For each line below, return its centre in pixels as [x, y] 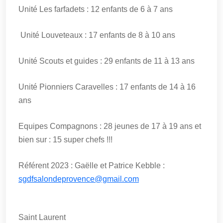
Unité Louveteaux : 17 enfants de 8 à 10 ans [97, 35]
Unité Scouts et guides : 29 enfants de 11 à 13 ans [107, 61]
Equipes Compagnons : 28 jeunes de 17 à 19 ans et [110, 126]
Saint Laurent [42, 217]
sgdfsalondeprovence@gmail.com [79, 179]
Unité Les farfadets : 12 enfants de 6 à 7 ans [96, 9]
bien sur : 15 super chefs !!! [65, 140]
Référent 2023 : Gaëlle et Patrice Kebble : [92, 166]
